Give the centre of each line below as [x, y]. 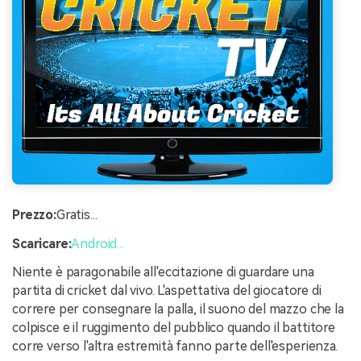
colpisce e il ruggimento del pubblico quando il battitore [174, 328]
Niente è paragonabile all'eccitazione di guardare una [163, 272]
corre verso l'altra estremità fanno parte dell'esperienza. [175, 346]
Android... [98, 243]
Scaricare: [42, 243]
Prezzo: [34, 214]
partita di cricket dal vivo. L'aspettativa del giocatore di [167, 291]
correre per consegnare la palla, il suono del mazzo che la [178, 309]
